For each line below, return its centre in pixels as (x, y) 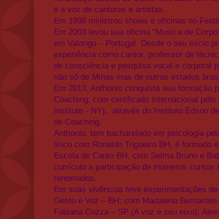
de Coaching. (78, 122)
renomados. (75, 178)
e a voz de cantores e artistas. (109, 9)
